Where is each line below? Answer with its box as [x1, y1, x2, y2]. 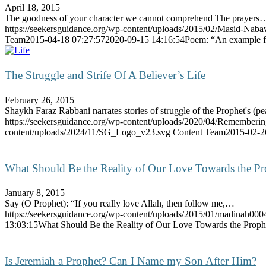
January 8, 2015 [5, 188, 65, 198]
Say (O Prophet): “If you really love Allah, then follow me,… [5, 198, 235, 209]
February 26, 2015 [5, 94, 74, 105]
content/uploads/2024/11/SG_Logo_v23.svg [5, 126, 170, 137]
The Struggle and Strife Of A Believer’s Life [5, 69, 205, 82]
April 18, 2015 [5, 2, 60, 12]
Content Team [173, 126, 226, 137]
